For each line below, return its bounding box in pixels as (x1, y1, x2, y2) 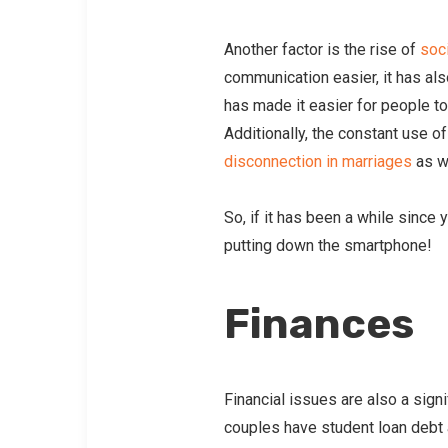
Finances (223, 299, 414, 349)
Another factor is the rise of (223, 40, 420, 60)
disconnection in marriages (223, 152, 412, 172)
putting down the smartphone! (223, 236, 432, 256)
